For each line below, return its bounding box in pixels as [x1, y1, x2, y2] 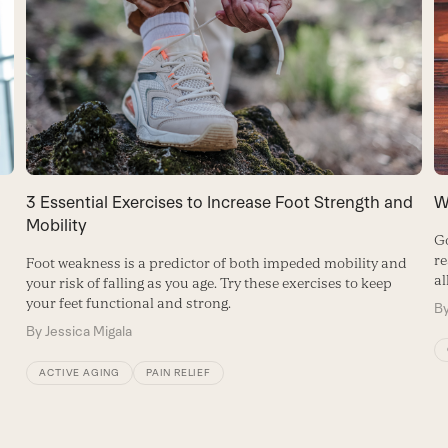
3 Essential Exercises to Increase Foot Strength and [26, 191, 414, 212]
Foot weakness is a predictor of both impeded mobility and [26, 254, 408, 271]
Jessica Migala [45, 322, 133, 339]
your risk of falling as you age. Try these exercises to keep [26, 274, 393, 291]
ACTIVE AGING [39, 366, 120, 378]
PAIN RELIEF [146, 366, 211, 378]
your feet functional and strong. [26, 294, 232, 311]
